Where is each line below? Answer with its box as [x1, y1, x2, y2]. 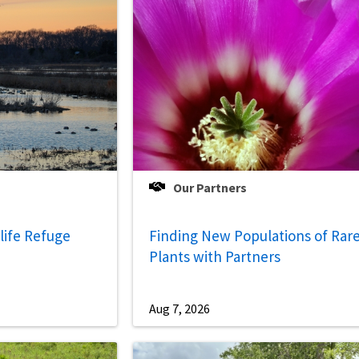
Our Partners [173, 179, 248, 196]
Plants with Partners [149, 247, 281, 267]
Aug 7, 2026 [149, 301, 211, 317]
